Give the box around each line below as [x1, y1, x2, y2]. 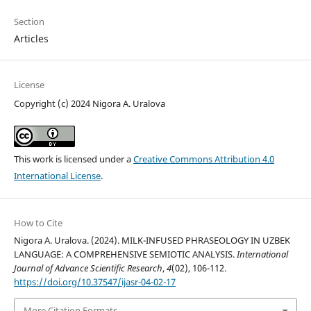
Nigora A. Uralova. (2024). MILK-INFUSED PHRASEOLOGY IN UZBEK [13, 234, 290, 247]
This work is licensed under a [13, 153, 133, 166]
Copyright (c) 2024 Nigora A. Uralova [13, 97, 165, 110]
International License [13, 169, 101, 183]
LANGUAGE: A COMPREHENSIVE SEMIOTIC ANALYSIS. [13, 248, 237, 261]
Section [13, 15, 44, 28]
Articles [13, 32, 49, 46]
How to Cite [13, 217, 62, 230]
